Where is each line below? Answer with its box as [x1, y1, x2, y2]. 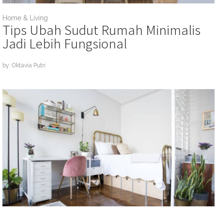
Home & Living [2, 14, 48, 22]
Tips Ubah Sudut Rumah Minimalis [2, 20, 201, 39]
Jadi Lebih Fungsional [2, 34, 127, 52]
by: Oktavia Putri [2, 62, 46, 69]
